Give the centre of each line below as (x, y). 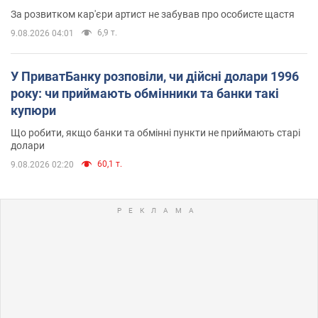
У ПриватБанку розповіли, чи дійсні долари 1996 (155, 76)
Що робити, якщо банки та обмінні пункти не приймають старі (155, 132)
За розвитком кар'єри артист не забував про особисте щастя (153, 14)
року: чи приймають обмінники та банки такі (145, 93)
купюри (33, 110)
